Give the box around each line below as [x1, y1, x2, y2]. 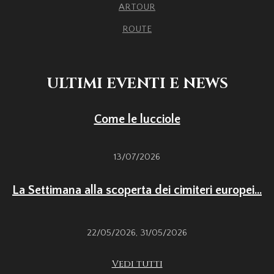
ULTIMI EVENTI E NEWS [46, 74, 228, 94]
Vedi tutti [111, 257, 163, 271]
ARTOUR [119, 2, 155, 13]
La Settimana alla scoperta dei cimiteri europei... [12, 183, 262, 198]
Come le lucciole [94, 113, 180, 127]
